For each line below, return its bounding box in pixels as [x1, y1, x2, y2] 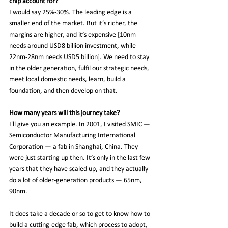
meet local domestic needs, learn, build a [9, 75, 127, 83]
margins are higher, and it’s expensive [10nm [9, 31, 137, 39]
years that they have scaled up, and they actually [9, 165, 150, 173]
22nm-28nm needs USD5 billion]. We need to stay [9, 53, 151, 61]
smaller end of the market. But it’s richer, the [9, 19, 139, 27]
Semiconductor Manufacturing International [9, 131, 137, 139]
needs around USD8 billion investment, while [9, 42, 137, 50]
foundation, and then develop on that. [9, 87, 118, 95]
